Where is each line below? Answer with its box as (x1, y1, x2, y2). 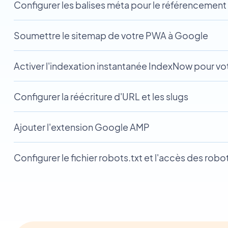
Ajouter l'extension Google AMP (13, 121, 150, 133)
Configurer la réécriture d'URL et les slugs (13, 91, 188, 102)
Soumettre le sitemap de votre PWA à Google (13, 30, 208, 41)
